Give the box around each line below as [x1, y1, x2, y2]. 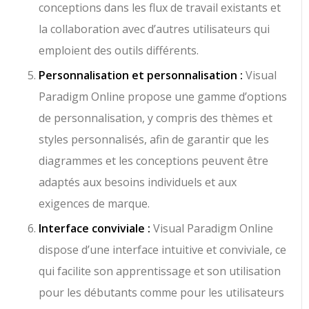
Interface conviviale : [39, 221, 151, 237]
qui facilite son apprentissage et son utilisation [39, 263, 281, 279]
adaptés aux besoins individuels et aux [39, 175, 237, 190]
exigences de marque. [39, 196, 150, 212]
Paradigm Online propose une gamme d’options [39, 89, 288, 105]
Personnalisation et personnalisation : [39, 68, 243, 83]
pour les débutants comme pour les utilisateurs [39, 285, 285, 301]
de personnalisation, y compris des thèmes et [39, 110, 273, 126]
